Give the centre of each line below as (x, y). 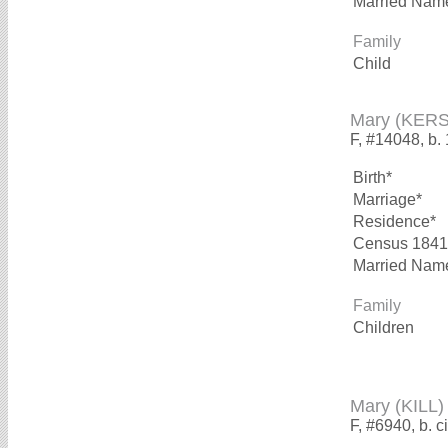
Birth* (372, 177)
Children (385, 327)
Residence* (394, 221)
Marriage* (387, 199)
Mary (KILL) (397, 405)
